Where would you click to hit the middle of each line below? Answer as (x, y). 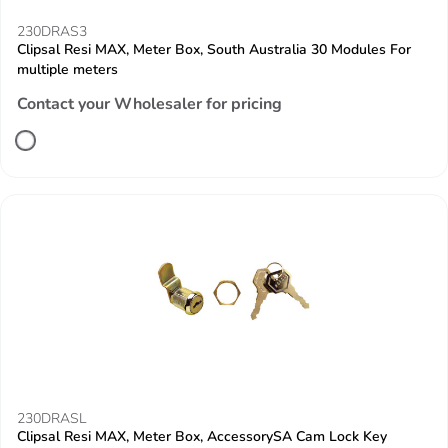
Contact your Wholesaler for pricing (149, 104)
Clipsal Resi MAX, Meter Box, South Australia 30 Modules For (214, 49)
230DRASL (51, 418)
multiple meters (67, 69)
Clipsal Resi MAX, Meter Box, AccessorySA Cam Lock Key (202, 436)
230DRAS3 (52, 31)
